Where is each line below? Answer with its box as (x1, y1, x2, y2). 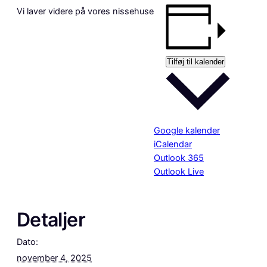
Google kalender (154, 125, 220, 136)
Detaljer (17, 207, 85, 231)
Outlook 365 (154, 153, 204, 164)
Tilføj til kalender (167, 57, 224, 66)
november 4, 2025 (17, 252, 92, 263)
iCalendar (154, 139, 192, 150)
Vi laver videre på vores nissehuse (17, 6, 154, 17)
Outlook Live (154, 166, 204, 178)
